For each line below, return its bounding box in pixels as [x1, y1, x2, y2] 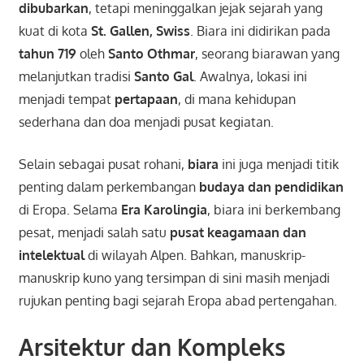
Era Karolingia [120, 201, 207, 219]
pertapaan [114, 91, 178, 108]
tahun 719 [18, 45, 76, 63]
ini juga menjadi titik [218, 156, 339, 173]
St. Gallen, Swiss [90, 23, 190, 40]
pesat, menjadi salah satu [18, 224, 170, 241]
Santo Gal [133, 68, 193, 85]
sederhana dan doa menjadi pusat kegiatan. [18, 114, 274, 131]
